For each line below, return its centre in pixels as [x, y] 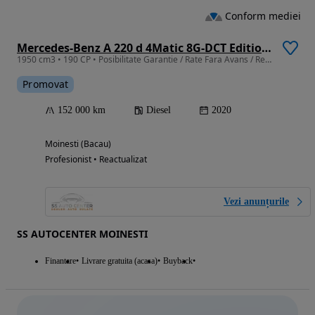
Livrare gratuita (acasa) [120, 261]
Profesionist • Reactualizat [96, 159]
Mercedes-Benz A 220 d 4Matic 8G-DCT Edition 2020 [266, 47]
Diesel [159, 110]
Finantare [60, 261]
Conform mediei [263, 16]
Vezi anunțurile [256, 201]
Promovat [46, 84]
